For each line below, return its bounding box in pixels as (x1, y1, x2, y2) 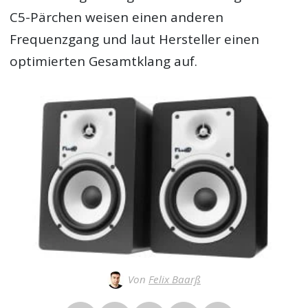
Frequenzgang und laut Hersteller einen (10, 30, 260, 48)
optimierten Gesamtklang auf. (10, 52, 198, 70)
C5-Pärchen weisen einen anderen (10, 8, 224, 26)
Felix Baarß (148, 272, 201, 286)
